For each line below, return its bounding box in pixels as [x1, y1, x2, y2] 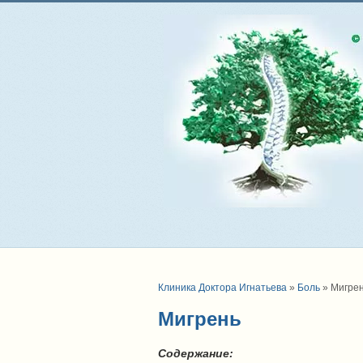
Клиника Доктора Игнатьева [158, 282, 287, 294]
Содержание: [158, 347, 233, 361]
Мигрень [158, 308, 241, 331]
